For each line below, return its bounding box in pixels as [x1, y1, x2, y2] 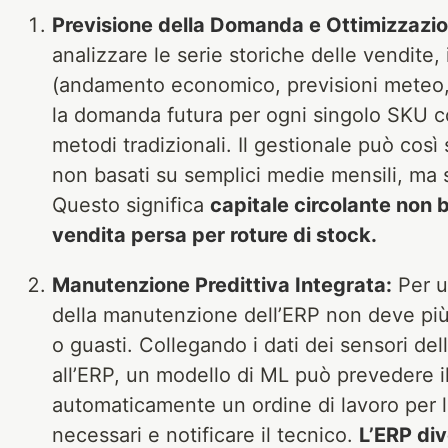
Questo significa [52, 192, 210, 217]
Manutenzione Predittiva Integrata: [52, 272, 392, 297]
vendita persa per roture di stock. [52, 222, 377, 247]
